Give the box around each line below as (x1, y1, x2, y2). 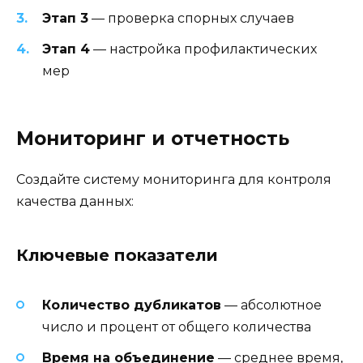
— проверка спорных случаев (88, 10, 294, 26)
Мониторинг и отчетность (16, 126, 289, 150)
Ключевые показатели (16, 245, 218, 265)
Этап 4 (42, 41, 90, 57)
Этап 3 (42, 10, 88, 26)
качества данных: (16, 193, 134, 209)
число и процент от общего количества (42, 319, 311, 335)
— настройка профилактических (90, 41, 317, 57)
